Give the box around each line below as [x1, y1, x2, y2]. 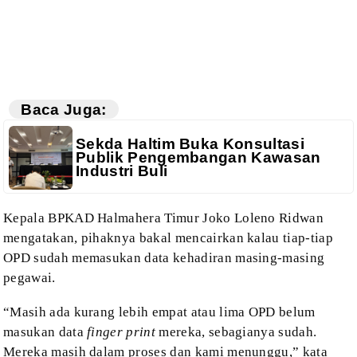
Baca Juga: [21, 100, 107, 118]
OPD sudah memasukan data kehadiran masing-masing [3, 250, 325, 266]
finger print [87, 324, 156, 340]
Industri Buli [76, 163, 168, 180]
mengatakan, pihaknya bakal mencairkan [3, 230, 244, 246]
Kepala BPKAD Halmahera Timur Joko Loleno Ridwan [3, 210, 324, 226]
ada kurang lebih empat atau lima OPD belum [45, 304, 316, 320]
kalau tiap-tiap [243, 230, 333, 246]
